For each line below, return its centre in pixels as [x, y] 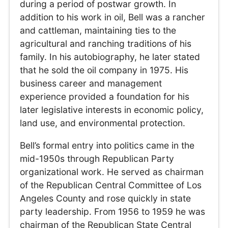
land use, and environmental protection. [103, 123]
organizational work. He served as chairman [112, 172]
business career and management [91, 83]
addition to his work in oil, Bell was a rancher [113, 17]
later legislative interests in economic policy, [112, 110]
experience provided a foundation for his [105, 97]
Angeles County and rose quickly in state [106, 198]
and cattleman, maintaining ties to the [98, 31]
